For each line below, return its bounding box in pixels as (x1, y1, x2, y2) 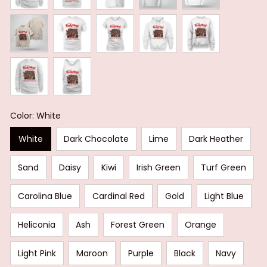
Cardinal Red (92, 190, 145, 202)
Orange (185, 218, 216, 231)
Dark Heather (189, 132, 243, 145)
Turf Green (201, 161, 246, 173)
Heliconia (18, 218, 55, 231)
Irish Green (136, 161, 181, 173)
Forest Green (111, 218, 164, 231)
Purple (128, 247, 154, 259)
